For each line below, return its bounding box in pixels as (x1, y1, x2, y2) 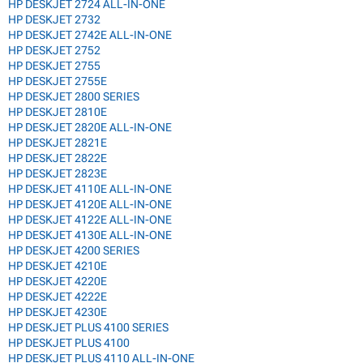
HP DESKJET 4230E (8, 305, 107, 318)
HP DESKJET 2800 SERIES (8, 89, 139, 103)
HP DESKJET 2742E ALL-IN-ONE (8, 28, 172, 41)
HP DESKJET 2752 (8, 43, 100, 57)
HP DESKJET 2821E (8, 135, 107, 149)
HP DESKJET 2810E (8, 105, 107, 118)
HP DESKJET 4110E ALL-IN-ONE (8, 181, 172, 195)
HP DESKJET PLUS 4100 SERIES (8, 320, 169, 334)
